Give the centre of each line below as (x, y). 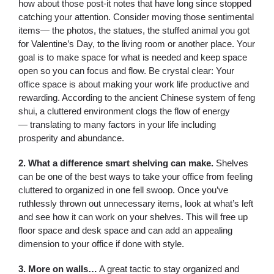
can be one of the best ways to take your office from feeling (135, 176)
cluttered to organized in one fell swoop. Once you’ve (123, 190)
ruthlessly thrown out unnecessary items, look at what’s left (136, 203)
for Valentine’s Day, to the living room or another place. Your (137, 44)
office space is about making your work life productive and (134, 84)
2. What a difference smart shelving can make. (117, 163)
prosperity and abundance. (71, 138)
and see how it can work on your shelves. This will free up (133, 217)
